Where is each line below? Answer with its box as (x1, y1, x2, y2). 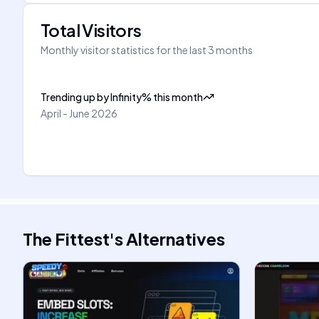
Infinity (110, 90, 142, 103)
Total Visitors (41, 19, 142, 41)
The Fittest (23, 228, 110, 249)
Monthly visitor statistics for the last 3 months (41, 43, 253, 56)
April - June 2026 (41, 107, 117, 120)
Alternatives (126, 228, 225, 249)
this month (153, 90, 203, 103)
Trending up (41, 90, 95, 103)
